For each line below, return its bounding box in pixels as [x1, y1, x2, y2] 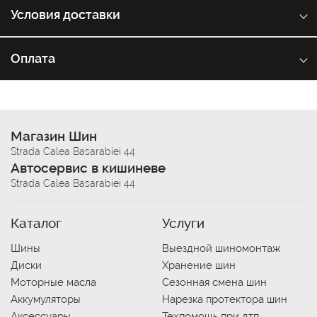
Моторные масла [11, 276, 96, 289]
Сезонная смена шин [162, 276, 267, 289]
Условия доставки [11, 7, 120, 22]
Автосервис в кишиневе [11, 160, 166, 175]
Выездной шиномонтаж [162, 242, 280, 255]
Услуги [162, 215, 204, 231]
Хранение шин [162, 259, 236, 272]
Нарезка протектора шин [162, 293, 287, 306]
